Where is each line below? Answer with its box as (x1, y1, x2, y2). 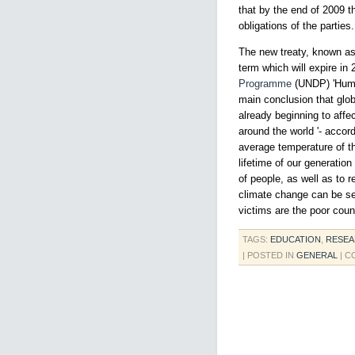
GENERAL (296, 250, 338, 260)
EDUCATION (270, 235, 321, 244)
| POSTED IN (242, 250, 296, 260)
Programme (239, 78, 292, 90)
